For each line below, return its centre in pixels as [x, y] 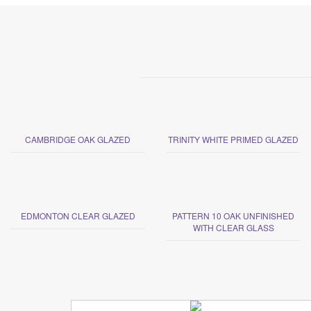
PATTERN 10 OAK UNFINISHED [233, 215]
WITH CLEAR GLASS [233, 227]
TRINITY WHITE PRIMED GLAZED [233, 139]
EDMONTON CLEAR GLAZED [78, 215]
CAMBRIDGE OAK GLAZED [78, 139]
